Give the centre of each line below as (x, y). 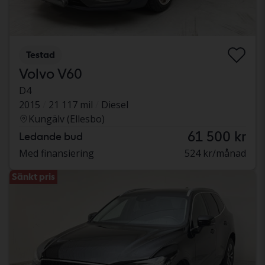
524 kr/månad (215, 153)
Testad (41, 55)
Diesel (115, 105)
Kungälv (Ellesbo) (67, 119)
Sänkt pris (33, 177)
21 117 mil (71, 105)
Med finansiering (56, 153)
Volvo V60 (51, 74)
